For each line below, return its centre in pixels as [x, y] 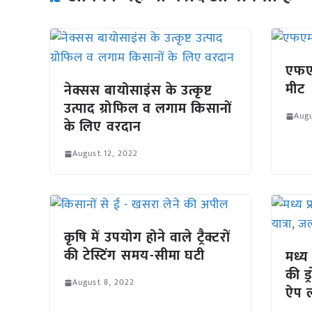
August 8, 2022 [104, 282]
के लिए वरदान [103, 127]
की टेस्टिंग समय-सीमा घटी [135, 256]
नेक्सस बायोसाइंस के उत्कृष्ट [139, 91]
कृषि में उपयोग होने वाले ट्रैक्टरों [147, 237]
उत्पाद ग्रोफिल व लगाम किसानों [148, 109]
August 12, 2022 [106, 153]
